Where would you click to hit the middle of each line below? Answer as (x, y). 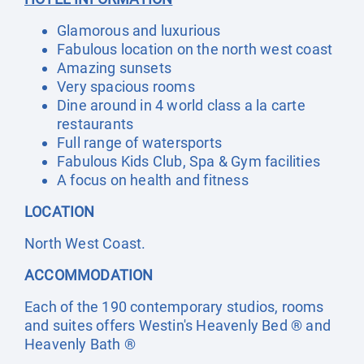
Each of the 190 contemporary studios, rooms (174, 307)
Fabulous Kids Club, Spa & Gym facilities (188, 161)
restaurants (95, 124)
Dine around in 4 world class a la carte (181, 105)
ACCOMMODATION (89, 275)
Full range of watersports (139, 143)
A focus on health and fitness (153, 180)
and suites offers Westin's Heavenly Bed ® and (178, 325)
